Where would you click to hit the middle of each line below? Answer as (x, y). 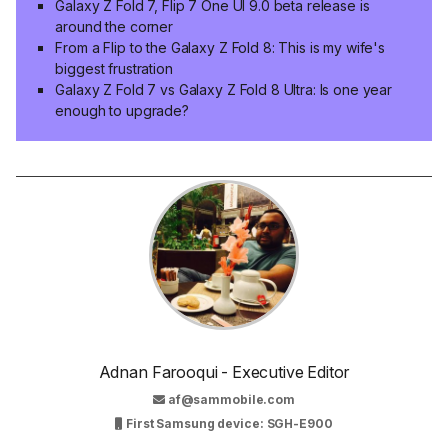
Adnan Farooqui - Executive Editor (224, 372)
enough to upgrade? (122, 110)
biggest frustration (114, 68)
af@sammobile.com (231, 400)
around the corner (114, 26)
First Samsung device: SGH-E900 (228, 424)
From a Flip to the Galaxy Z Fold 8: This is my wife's (220, 47)
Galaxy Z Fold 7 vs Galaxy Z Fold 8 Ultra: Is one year (224, 89)
